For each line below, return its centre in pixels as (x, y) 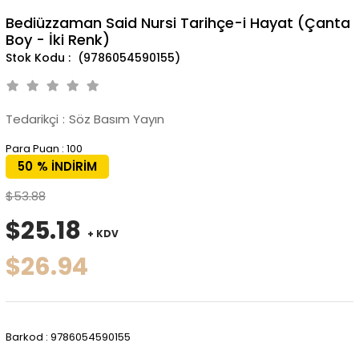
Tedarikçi (32, 119)
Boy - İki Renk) (57, 39)
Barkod (24, 337)
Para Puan (32, 148)
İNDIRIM (72, 166)
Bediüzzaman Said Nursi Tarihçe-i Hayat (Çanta (177, 22)
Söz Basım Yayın (116, 119)
